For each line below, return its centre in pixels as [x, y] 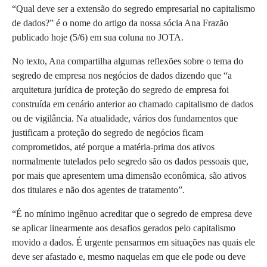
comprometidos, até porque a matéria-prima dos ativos [113, 147]
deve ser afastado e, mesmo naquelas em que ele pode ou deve [129, 257]
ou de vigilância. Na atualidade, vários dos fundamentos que [125, 119]
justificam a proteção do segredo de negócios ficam [108, 133]
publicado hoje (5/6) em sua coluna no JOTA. [98, 38]
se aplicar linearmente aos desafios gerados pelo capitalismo [124, 228]
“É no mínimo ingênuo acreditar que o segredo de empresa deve [132, 214]
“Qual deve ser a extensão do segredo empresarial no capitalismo [133, 9]
